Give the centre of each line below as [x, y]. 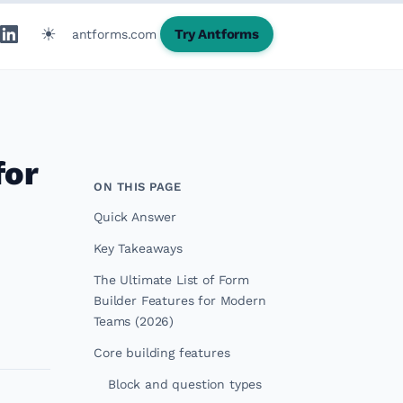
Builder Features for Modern [180, 300]
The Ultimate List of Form [171, 280]
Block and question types [185, 384]
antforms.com [114, 34]
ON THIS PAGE [138, 187]
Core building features [162, 353]
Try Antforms [216, 34]
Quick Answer [135, 217]
